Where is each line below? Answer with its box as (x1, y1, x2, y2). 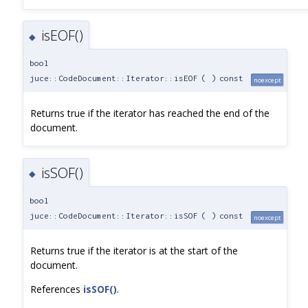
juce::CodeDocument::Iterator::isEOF (30, 74, 198, 83)
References (30, 282, 83, 296)
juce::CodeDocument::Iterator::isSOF (30, 210, 198, 220)
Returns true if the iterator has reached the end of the (30, 107, 269, 120)
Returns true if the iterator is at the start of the (30, 243, 238, 257)
